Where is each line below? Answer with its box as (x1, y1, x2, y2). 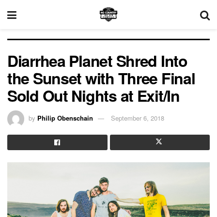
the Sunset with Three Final (7, 67, 195, 89)
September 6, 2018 (111, 113, 164, 123)
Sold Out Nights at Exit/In (7, 84, 180, 107)
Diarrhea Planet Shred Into (7, 49, 187, 72)
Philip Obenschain (37, 113, 93, 123)
